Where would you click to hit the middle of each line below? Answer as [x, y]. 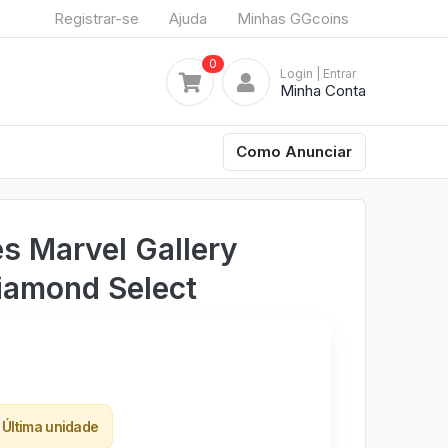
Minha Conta [323, 90]
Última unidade [50, 426]
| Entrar [336, 73]
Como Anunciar [294, 151]
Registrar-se [96, 18]
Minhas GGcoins [293, 18]
